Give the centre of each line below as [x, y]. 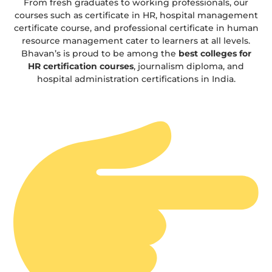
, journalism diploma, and [189, 66]
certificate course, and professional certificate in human [136, 28]
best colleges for [215, 53]
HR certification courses [81, 66]
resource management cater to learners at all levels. [136, 40]
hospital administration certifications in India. [136, 79]
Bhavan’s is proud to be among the [100, 53]
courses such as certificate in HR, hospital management [136, 15]
